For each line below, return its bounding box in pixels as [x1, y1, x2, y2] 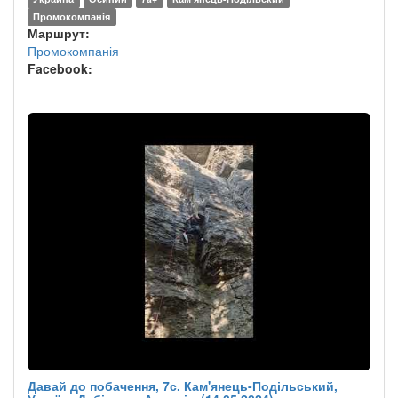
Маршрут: [28, 24, 90, 43]
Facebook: [28, 60, 92, 78]
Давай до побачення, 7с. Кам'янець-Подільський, [28, 376, 338, 394]
